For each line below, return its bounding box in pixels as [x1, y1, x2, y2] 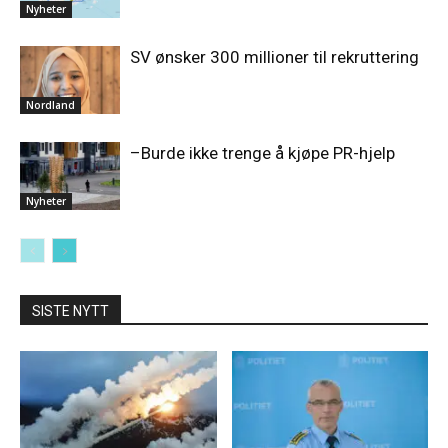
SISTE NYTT [32, 302, 109, 319]
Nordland [26, 98, 75, 113]
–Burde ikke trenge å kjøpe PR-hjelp [130, 142, 395, 163]
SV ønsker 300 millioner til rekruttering [130, 46, 419, 67]
